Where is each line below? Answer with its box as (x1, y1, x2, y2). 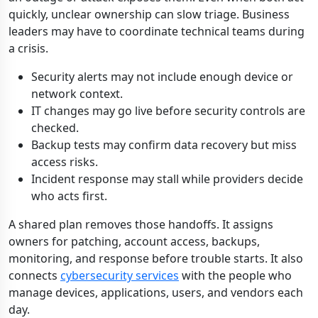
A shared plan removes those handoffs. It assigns (9, 216, 273, 232)
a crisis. (9, 40, 48, 56)
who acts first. (31, 188, 107, 204)
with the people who (179, 268, 292, 283)
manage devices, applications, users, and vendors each (9, 285, 303, 300)
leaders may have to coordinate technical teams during (9, 23, 305, 39)
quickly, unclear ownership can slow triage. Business (9, 6, 290, 22)
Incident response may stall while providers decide (31, 171, 303, 187)
